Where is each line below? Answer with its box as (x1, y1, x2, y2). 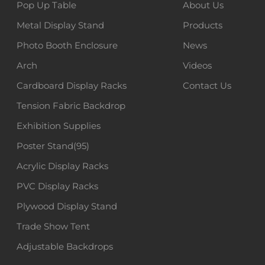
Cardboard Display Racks (16, 79, 127, 91)
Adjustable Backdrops (16, 240, 113, 252)
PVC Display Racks (16, 180, 98, 192)
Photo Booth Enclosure (16, 39, 118, 51)
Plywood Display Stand (16, 200, 117, 212)
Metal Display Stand (16, 19, 104, 31)
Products (183, 19, 223, 31)
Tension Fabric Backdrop (16, 99, 125, 111)
